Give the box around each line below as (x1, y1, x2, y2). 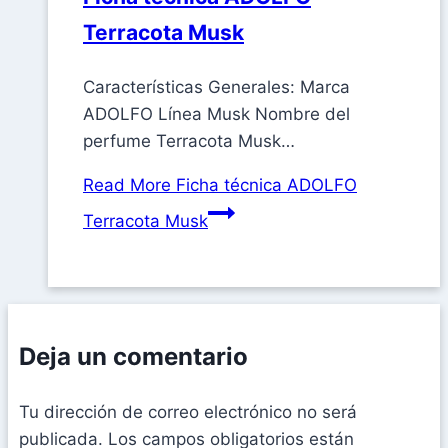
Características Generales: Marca (83, 77, 350, 98)
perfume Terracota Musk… (83, 131, 295, 152)
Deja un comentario (19, 342, 248, 372)
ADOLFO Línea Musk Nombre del (83, 104, 350, 125)
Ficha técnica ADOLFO (171, 175, 357, 196)
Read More (83, 175, 171, 196)
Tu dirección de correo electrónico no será (19, 402, 357, 423)
